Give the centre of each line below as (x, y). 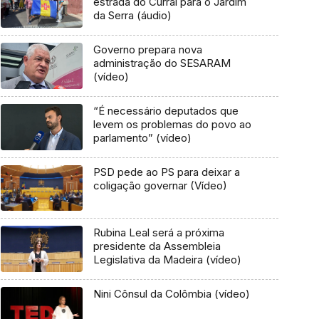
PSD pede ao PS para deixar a (166, 172)
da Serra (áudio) (132, 16)
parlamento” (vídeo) (142, 137)
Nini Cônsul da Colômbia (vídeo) (200, 293)
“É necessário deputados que (166, 110)
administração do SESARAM (162, 63)
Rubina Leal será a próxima (158, 233)
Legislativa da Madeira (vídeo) (167, 260)
